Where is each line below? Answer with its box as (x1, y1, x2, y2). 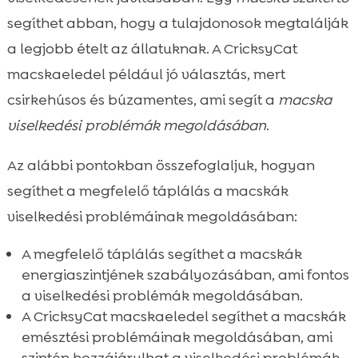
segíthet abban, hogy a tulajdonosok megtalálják (6, 13, 348, 33)
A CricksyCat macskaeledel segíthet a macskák (21, 306, 346, 326)
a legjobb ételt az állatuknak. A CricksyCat (6, 38, 297, 58)
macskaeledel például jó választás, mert (6, 64, 285, 84)
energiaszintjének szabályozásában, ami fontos (21, 265, 349, 284)
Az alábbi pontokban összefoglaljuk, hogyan (6, 155, 315, 175)
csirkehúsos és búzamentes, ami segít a (6, 89, 278, 109)
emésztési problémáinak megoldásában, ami (21, 327, 332, 347)
